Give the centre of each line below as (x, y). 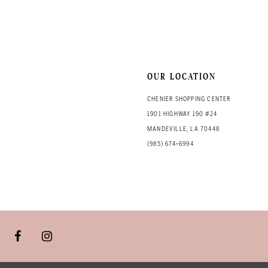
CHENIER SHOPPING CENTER (189, 99)
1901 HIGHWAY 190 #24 (182, 114)
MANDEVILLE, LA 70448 (183, 129)
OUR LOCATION (182, 77)
